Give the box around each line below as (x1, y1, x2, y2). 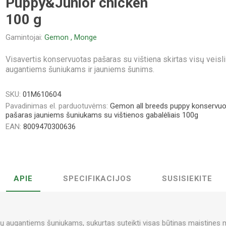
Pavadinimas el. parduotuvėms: (6, 101, 108, 110)
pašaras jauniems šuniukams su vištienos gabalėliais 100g (6, 110, 199, 120)
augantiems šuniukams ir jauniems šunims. (6, 64, 155, 74)
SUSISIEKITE (162, 174, 212, 183)
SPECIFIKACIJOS (63, 174, 132, 183)
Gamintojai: (6, 32, 43, 42)
